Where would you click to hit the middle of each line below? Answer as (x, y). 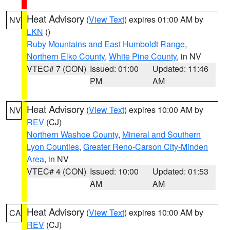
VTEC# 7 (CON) (56, 69)
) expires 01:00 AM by (164, 19)
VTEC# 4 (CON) (56, 171)
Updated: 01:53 (181, 171)
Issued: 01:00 (114, 69)
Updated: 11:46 (181, 69)
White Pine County (143, 56)
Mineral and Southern (161, 134)
